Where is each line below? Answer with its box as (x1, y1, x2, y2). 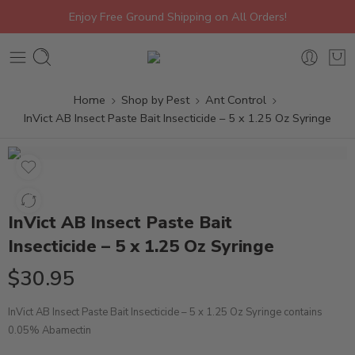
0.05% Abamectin (8, 323, 91, 338)
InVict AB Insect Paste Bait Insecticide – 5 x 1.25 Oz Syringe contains (8, 305, 323, 319)
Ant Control (204, 92, 266, 108)
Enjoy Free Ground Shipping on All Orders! (68, 9, 287, 25)
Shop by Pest (120, 92, 189, 108)
